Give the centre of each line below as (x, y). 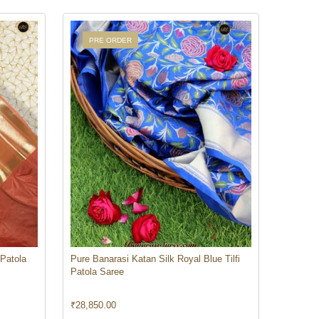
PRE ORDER (110, 41)
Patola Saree (97, 271)
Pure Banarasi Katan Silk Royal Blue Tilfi (155, 258)
